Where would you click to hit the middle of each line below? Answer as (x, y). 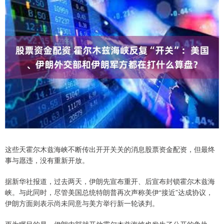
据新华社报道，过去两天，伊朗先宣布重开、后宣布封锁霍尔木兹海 (110, 181)
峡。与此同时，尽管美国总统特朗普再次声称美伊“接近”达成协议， (109, 192)
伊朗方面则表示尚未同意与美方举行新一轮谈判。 (82, 203)
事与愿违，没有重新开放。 (47, 160)
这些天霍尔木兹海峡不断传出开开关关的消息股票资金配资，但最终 (110, 149)
